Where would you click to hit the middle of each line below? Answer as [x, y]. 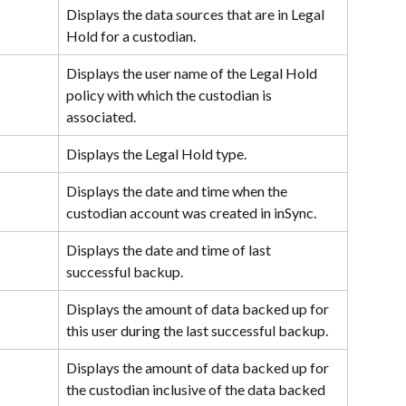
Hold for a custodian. [131, 36]
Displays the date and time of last [170, 250]
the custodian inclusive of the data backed [197, 390]
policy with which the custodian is [170, 95]
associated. [101, 117]
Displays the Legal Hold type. [156, 154]
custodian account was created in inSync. [191, 213]
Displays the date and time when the [178, 191]
